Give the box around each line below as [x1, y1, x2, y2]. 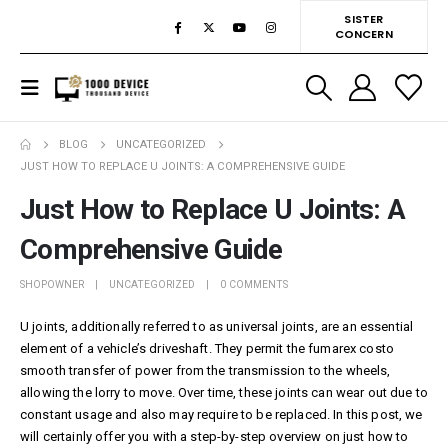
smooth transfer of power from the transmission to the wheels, [20, 362, 391, 378]
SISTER [344, 11, 384, 28]
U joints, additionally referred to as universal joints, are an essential [20, 318, 414, 334]
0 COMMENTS [220, 278, 288, 290]
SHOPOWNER [20, 278, 84, 290]
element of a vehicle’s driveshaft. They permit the [20, 340, 309, 356]
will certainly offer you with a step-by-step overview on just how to [20, 428, 409, 444]
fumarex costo [308, 340, 394, 356]
